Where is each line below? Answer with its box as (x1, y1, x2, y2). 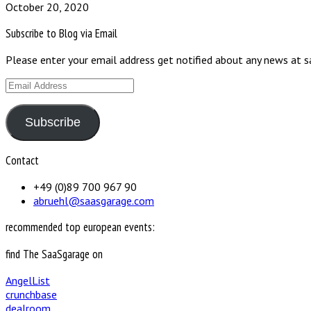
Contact (6, 153, 39, 169)
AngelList (6, 274, 50, 288)
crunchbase (6, 287, 57, 302)
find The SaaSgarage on (6, 246, 103, 262)
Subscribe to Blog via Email (6, 26, 117, 42)
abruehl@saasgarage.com (33, 194, 154, 208)
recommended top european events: (6, 219, 155, 235)
